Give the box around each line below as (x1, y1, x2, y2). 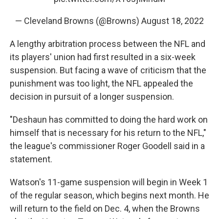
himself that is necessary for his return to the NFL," (10, 128, 206, 138)
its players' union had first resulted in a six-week (10, 52, 196, 62)
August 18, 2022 (141, 16, 204, 26)
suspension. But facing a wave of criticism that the (10, 65, 206, 75)
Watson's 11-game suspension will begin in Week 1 (10, 177, 208, 187)
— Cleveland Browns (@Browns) (15, 16, 141, 26)
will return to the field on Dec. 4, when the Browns (10, 203, 200, 214)
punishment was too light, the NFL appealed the (10, 78, 193, 88)
